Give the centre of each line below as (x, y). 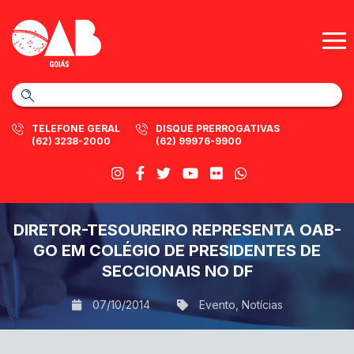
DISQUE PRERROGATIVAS (218, 128)
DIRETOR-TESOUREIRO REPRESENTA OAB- (177, 230)
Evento (217, 305)
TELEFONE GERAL (76, 128)
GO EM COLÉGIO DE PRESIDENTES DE (177, 250)
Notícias (262, 305)
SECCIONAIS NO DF (177, 271)
